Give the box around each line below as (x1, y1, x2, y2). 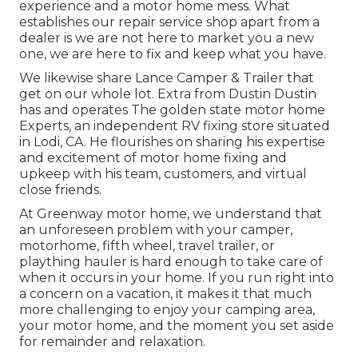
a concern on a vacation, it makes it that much (19, 285, 312, 301)
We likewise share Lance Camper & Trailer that (19, 70, 314, 86)
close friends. (19, 181, 101, 197)
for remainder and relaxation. (19, 333, 205, 349)
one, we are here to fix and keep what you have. (19, 46, 326, 62)
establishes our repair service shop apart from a (19, 14, 320, 30)
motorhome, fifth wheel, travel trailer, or (19, 237, 275, 253)
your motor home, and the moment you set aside (19, 317, 334, 333)
